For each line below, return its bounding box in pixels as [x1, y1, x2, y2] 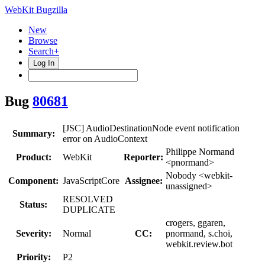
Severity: [15, 228, 51, 238]
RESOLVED [63, 193, 113, 204]
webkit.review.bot [166, 238, 232, 249]
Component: [8, 175, 59, 186]
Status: [20, 199, 47, 209]
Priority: [16, 251, 51, 262]
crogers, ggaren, [166, 217, 225, 228]
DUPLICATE [63, 204, 115, 215]
